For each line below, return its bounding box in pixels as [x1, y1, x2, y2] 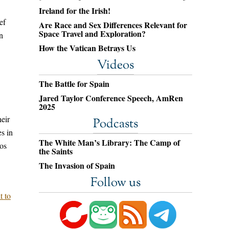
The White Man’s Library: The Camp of [39, 136, 180, 148]
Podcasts [93, 116, 138, 133]
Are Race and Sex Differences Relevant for [39, 19, 187, 31]
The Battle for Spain [39, 78, 109, 89]
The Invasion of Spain [39, 159, 115, 171]
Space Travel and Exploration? [39, 28, 146, 39]
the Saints [39, 145, 73, 157]
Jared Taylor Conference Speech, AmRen [39, 92, 183, 104]
